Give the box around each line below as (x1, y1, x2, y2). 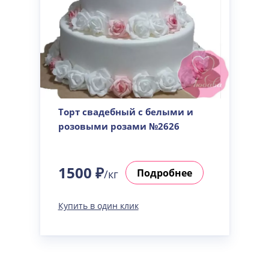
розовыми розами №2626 (58, 120, 180, 132)
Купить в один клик (58, 200, 139, 211)
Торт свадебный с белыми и (58, 106, 193, 118)
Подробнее (136, 166, 192, 180)
